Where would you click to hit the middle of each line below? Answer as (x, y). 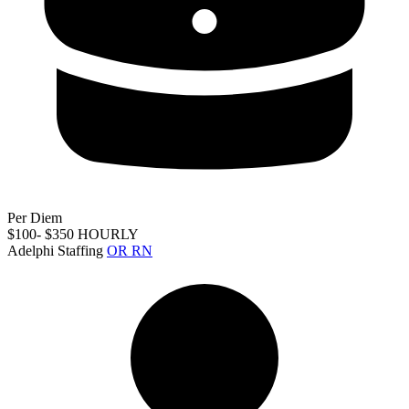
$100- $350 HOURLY (73, 234)
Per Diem (35, 217)
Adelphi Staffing (55, 250)
